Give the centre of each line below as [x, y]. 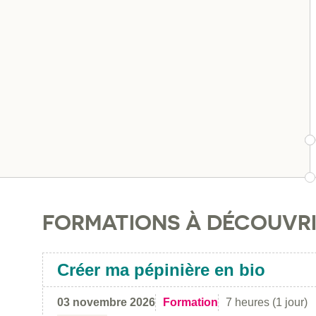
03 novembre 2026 [106, 302]
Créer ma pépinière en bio [161, 269]
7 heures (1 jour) [267, 302]
